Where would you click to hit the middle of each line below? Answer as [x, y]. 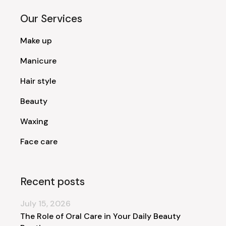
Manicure [39, 61]
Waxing [35, 121]
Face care [39, 141]
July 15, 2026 [46, 203]
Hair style [38, 81]
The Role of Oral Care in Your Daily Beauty [101, 216]
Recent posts [53, 181]
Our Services [51, 18]
